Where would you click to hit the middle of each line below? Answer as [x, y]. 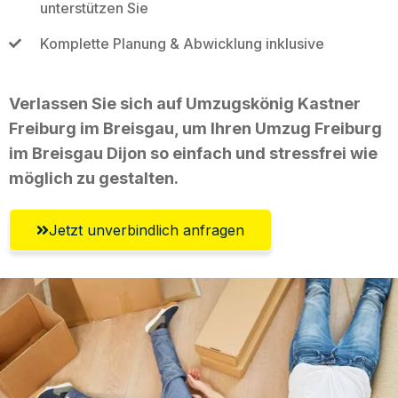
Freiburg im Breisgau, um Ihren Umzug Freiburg [195, 128]
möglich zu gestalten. [94, 178]
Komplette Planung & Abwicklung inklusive [182, 43]
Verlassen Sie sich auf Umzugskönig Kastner [185, 103]
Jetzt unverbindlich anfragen [147, 230]
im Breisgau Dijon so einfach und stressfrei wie [193, 153]
